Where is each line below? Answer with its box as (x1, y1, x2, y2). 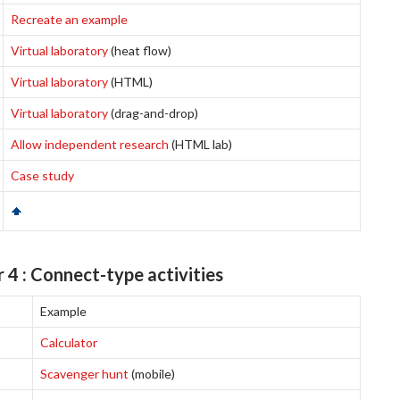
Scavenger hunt (40, 366, 129, 381)
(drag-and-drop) (108, 105, 198, 121)
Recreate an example (11, 12, 128, 27)
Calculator (40, 335, 97, 350)
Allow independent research (11, 137, 169, 152)
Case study (11, 168, 74, 183)
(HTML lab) (169, 137, 232, 152)
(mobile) (129, 366, 175, 381)
